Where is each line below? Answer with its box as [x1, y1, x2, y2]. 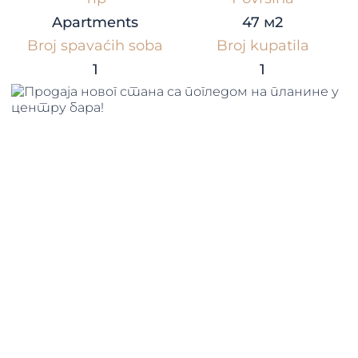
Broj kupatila [216, 37, 309, 55]
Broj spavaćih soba [27, 37, 164, 55]
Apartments [52, 14, 139, 32]
